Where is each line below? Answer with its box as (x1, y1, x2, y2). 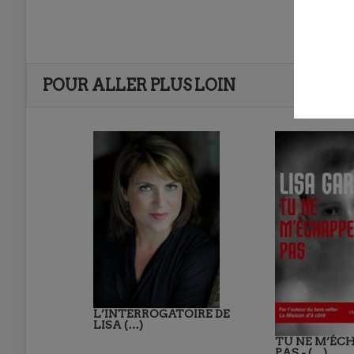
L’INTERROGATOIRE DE (93, 307, 230, 321)
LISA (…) (93, 318, 143, 332)
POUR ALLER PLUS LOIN (43, 76, 235, 96)
